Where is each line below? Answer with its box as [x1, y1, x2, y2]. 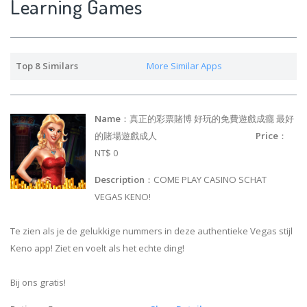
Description [95, 173, 145, 186]
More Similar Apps [146, 59, 222, 72]
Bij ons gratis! [10, 276, 66, 289]
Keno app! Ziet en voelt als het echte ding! [10, 242, 184, 255]
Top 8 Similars [15, 59, 78, 72]
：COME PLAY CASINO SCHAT [145, 173, 267, 186]
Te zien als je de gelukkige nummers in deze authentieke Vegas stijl [10, 225, 293, 238]
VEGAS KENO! [95, 191, 151, 204]
